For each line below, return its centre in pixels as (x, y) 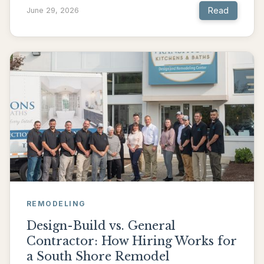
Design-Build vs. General (101, 225)
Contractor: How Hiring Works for (131, 241)
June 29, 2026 (53, 10)
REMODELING (56, 203)
